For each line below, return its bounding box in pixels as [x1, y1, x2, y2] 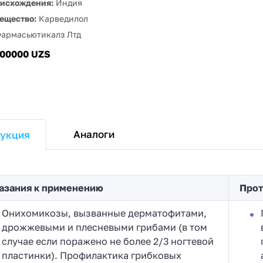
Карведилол [36, 14, 88, 24]
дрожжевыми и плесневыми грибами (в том [1, 221, 207, 234]
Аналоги [73, 128, 115, 141]
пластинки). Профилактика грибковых [1, 249, 181, 262]
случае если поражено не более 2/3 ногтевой [1, 235, 214, 248]
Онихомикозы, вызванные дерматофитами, [1, 207, 207, 220]
